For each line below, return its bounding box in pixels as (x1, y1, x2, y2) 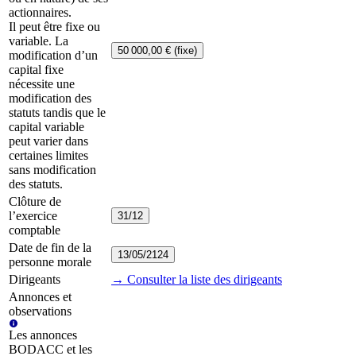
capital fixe (9, 63, 64, 77)
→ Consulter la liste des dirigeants (111, 273, 282, 287)
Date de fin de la (9, 241, 91, 255)
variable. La (9, 34, 68, 48)
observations (9, 304, 72, 319)
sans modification (9, 163, 96, 177)
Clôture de (9, 195, 61, 209)
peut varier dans (9, 134, 88, 149)
